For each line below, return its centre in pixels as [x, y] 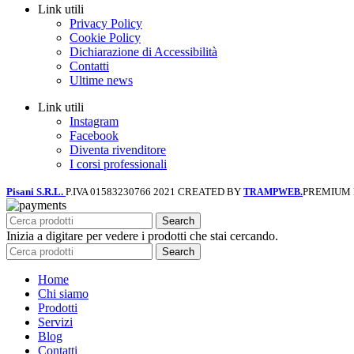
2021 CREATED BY [197, 192]
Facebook [94, 136]
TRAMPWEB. [273, 192]
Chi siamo [63, 294]
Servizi [55, 322]
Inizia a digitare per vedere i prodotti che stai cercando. [142, 236]
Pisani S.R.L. [36, 192]
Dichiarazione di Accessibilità [143, 52]
